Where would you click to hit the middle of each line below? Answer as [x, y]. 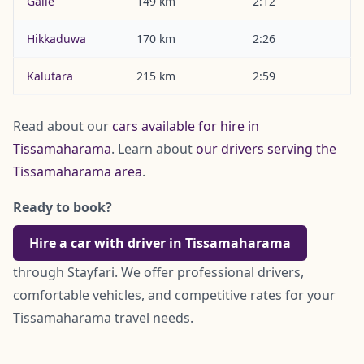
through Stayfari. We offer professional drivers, [158, 273]
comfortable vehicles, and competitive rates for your [174, 295]
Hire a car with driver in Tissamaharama [160, 243]
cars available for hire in [186, 126]
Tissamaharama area [78, 172]
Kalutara [50, 76]
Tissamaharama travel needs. [103, 318]
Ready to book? [63, 208]
